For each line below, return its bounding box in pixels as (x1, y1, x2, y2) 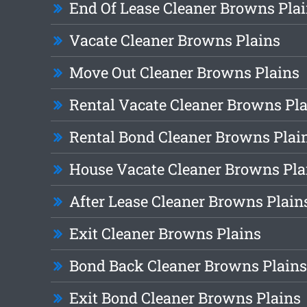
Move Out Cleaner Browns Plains (69, 62, 299, 83)
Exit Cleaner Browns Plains (69, 223, 261, 244)
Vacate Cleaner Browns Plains (69, 30, 280, 51)
